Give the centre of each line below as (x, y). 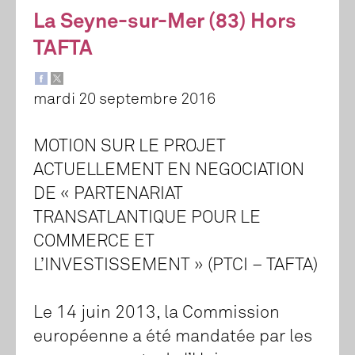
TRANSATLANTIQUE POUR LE (147, 218)
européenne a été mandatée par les (173, 337)
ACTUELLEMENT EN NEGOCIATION (169, 171)
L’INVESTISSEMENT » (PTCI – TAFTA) (176, 266)
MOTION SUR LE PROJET (129, 147)
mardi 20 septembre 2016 (124, 99)
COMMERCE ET (94, 242)
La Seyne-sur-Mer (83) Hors (165, 23)
